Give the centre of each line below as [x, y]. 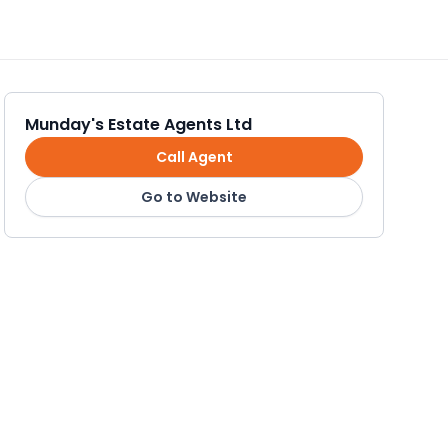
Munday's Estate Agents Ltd [138, 124]
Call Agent [194, 156]
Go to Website [194, 196]
